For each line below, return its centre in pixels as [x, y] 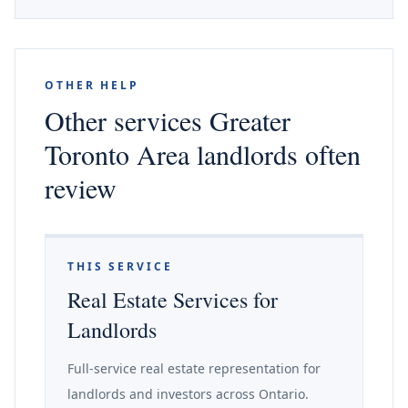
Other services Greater [168, 120]
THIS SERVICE [120, 266]
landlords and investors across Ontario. [188, 394]
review [81, 188]
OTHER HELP [92, 85]
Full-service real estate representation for [194, 368]
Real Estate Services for [173, 300]
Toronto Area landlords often [203, 154]
